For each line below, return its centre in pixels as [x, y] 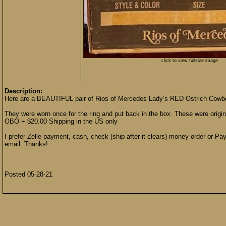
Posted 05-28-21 [29, 174]
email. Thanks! [26, 144]
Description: [23, 91]
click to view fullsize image [190, 61]
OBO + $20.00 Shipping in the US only [61, 121]
